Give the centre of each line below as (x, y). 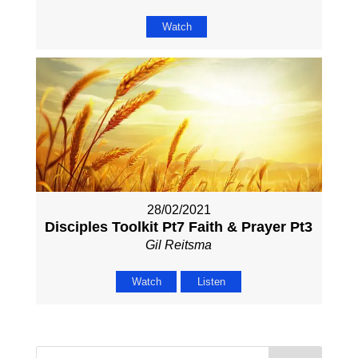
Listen (211, 281)
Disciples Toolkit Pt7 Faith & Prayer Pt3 (179, 227)
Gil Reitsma (179, 245)
